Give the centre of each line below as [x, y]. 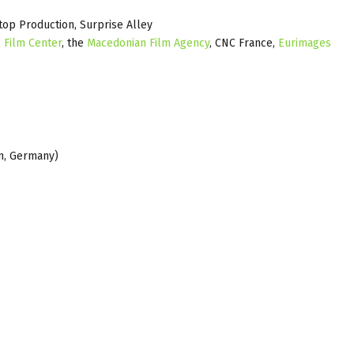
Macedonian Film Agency [148, 43]
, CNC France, [244, 43]
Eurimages [305, 43]
